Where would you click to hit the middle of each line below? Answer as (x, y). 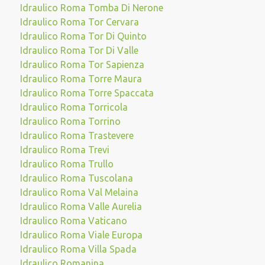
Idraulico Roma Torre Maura (81, 79)
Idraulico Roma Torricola (74, 107)
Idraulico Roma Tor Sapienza (82, 64)
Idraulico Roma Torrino (70, 121)
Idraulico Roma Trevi (64, 150)
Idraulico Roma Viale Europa (81, 235)
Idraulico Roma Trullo (67, 164)
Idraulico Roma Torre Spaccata (87, 93)
